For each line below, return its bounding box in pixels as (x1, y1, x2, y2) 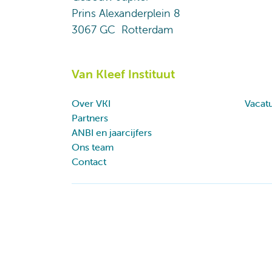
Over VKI (72, 97, 110, 109)
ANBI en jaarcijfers (72, 126, 152, 138)
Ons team (72, 141, 114, 153)
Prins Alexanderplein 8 (72, 6, 180, 20)
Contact (72, 155, 106, 168)
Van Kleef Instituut (72, 66, 175, 81)
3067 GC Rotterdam (72, 22, 173, 36)
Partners (72, 112, 108, 124)
